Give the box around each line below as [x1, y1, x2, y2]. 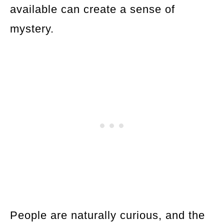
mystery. [10, 22, 54, 35]
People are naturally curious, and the [10, 208, 205, 221]
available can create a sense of [10, 2, 175, 15]
